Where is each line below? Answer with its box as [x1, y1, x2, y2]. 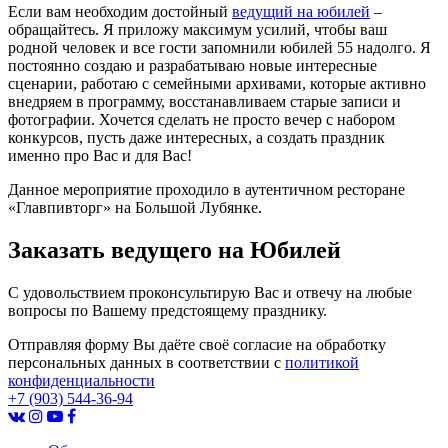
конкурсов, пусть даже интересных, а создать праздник [8, 128, 385, 146]
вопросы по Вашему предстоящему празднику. [8, 301, 327, 319]
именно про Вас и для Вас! [8, 146, 192, 164]
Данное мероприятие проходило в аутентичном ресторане [8, 180, 405, 198]
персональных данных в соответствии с [8, 353, 285, 371]
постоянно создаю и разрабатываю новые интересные [8, 56, 377, 74]
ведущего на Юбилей [111, 236, 341, 263]
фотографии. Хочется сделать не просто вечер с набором [8, 110, 395, 128]
